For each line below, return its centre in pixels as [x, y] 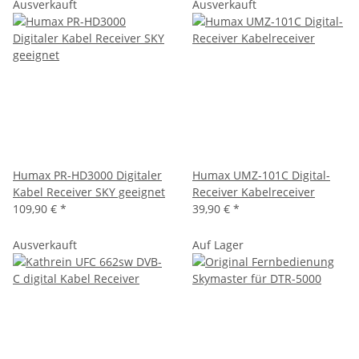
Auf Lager [218, 244]
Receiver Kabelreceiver [254, 192]
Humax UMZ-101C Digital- [261, 175]
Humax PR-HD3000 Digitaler [87, 175]
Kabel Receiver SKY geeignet [89, 192]
